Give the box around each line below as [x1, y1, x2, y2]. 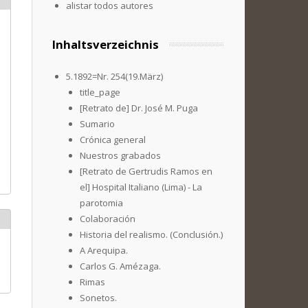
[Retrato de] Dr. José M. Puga [80, 102, 198, 114]
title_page [80, 86, 120, 98]
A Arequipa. [80, 244, 128, 256]
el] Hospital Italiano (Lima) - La [80, 181, 202, 193]
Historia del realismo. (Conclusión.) [80, 228, 223, 241]
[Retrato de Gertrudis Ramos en [80, 165, 212, 177]
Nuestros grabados [80, 149, 161, 162]
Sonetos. [80, 291, 117, 304]
